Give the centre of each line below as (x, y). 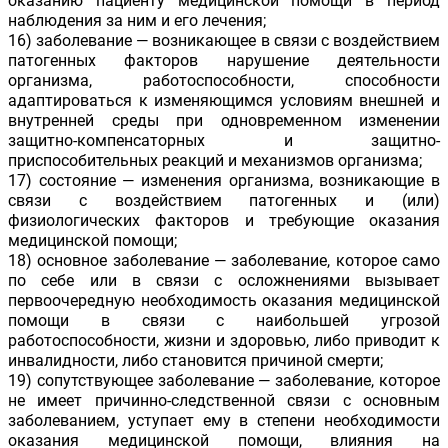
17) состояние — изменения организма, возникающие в (224, 181)
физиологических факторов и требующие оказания (224, 221)
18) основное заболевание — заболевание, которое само (224, 261)
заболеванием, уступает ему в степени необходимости (224, 421)
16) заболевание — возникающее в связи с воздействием (224, 41)
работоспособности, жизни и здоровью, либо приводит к (224, 341)
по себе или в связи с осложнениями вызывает (224, 281)
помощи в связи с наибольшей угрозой (224, 321)
